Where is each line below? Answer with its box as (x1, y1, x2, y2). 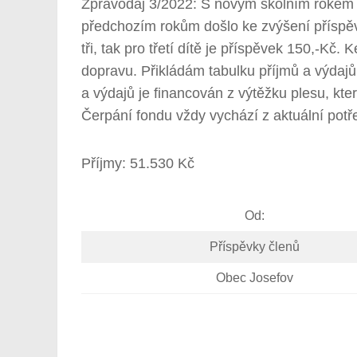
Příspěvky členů (210, 239, 300, 253)
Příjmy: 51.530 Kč (81, 155, 194, 172)
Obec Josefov (216, 270, 293, 284)
